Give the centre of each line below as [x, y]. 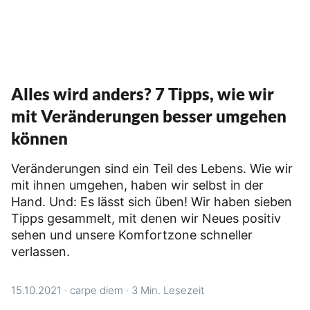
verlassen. [40, 252]
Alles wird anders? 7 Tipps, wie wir [143, 94]
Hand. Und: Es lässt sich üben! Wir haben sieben [152, 202]
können [39, 138]
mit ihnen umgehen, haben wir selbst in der [137, 185]
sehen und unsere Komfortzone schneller [132, 235]
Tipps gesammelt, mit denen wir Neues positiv [146, 218]
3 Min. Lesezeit [168, 290]
